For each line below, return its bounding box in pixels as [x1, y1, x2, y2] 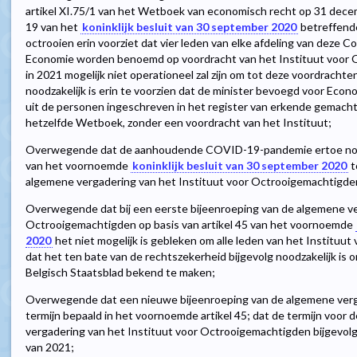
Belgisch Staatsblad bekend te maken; [25, 265, 215, 280]
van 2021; [25, 340, 74, 355]
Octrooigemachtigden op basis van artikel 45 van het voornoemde [25, 218, 355, 232]
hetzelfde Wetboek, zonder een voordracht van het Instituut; [25, 116, 331, 130]
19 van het [25, 20, 80, 34]
